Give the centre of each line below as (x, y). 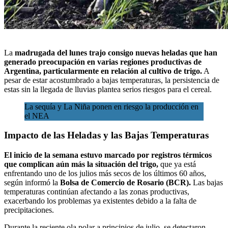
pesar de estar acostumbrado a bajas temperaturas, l (85, 80)
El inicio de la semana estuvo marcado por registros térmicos (108, 155)
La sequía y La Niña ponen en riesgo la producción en (111, 106)
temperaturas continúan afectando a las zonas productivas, (97, 191)
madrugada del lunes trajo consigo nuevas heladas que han (115, 52)
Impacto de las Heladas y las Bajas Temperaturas (106, 135)
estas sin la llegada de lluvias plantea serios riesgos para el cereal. (108, 89)
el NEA (37, 116)
